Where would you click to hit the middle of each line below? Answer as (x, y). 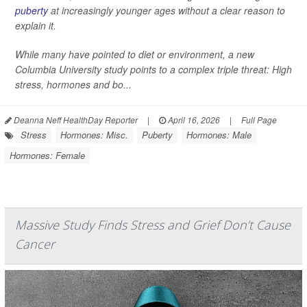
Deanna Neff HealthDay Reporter (75, 120)
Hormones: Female (47, 155)
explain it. (36, 25)
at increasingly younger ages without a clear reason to (167, 10)
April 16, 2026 (193, 120)
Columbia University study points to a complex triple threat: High (153, 69)
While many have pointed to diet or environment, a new (135, 54)
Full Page (259, 120)
